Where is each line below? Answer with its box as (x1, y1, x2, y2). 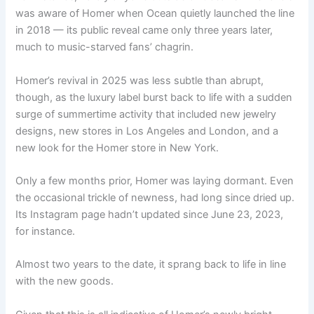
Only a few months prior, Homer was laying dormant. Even (15, 175, 294, 187)
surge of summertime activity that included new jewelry (15, 107, 277, 121)
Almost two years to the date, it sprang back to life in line (15, 258, 287, 271)
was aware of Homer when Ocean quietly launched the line (15, 7, 295, 20)
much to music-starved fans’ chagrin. (15, 41, 194, 54)
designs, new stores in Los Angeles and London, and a (15, 124, 279, 137)
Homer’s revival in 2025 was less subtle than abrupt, (15, 74, 264, 87)
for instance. (15, 225, 76, 238)
